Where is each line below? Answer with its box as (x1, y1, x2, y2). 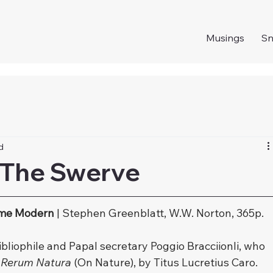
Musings (206, 32, 245, 44)
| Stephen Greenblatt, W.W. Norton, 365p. (54, 206, 264, 220)
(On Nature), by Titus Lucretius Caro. (71, 255, 258, 269)
